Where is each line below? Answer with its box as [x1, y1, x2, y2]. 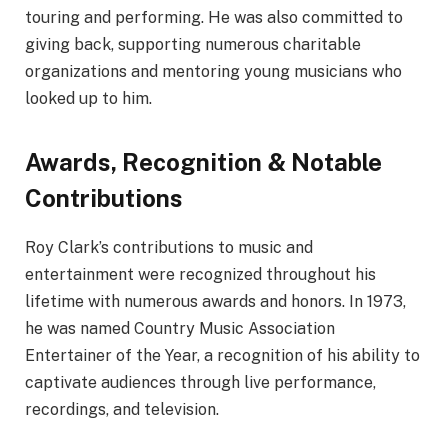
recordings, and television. [25, 400, 219, 420]
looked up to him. [25, 89, 152, 109]
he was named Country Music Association [25, 319, 335, 339]
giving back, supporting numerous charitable [25, 35, 361, 55]
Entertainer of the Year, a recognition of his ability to [25, 346, 420, 366]
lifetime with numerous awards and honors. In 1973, [25, 292, 406, 312]
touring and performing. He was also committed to [25, 8, 403, 28]
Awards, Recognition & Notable [25, 148, 382, 177]
